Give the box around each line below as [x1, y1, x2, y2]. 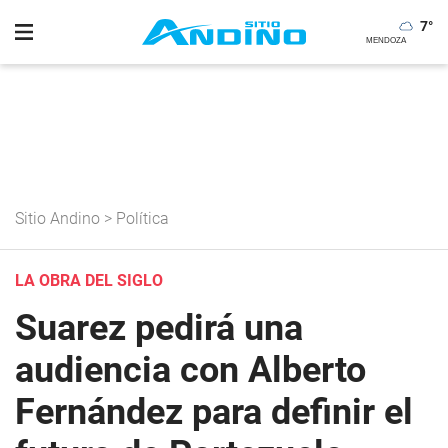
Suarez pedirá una [15, 307, 303, 349]
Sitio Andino [15, 209, 100, 228]
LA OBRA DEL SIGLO [15, 271, 163, 290]
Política [116, 209, 169, 228]
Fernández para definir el [15, 391, 413, 433]
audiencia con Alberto [15, 349, 366, 391]
